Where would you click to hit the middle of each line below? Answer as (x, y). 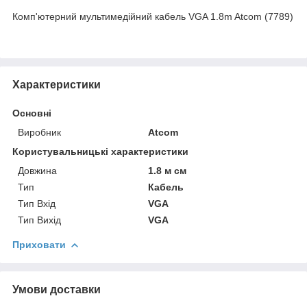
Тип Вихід (39, 220)
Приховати (39, 244)
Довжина (37, 170)
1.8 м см (168, 170)
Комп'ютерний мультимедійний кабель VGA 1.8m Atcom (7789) (153, 16)
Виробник (39, 132)
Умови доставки (57, 289)
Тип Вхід (37, 203)
